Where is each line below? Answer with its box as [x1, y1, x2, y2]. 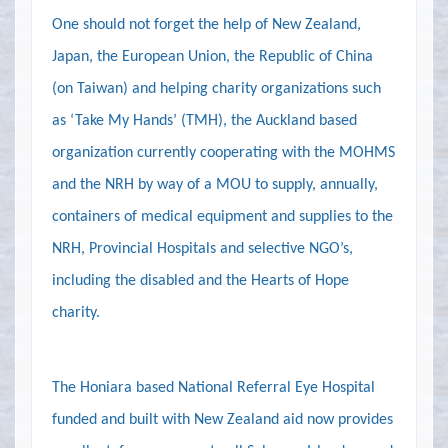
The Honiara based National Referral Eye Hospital [52, 379, 375, 396]
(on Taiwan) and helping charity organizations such [52, 80, 381, 97]
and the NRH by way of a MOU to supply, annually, [52, 176, 378, 193]
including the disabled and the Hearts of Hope [52, 272, 349, 289]
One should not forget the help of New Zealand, [52, 16, 361, 33]
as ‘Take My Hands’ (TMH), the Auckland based [52, 112, 357, 129]
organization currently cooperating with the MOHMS [52, 144, 395, 161]
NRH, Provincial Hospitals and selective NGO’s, [52, 240, 353, 257]
